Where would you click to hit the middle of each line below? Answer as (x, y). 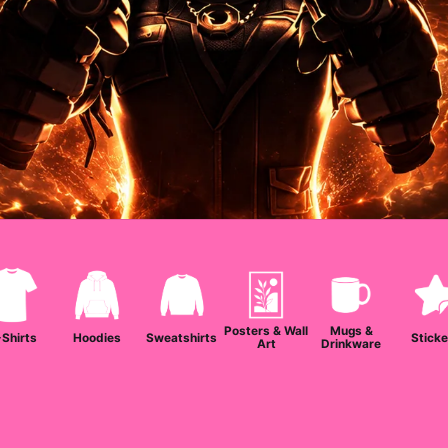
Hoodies (96, 337)
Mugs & (351, 331)
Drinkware (351, 344)
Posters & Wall (266, 331)
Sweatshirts (182, 337)
